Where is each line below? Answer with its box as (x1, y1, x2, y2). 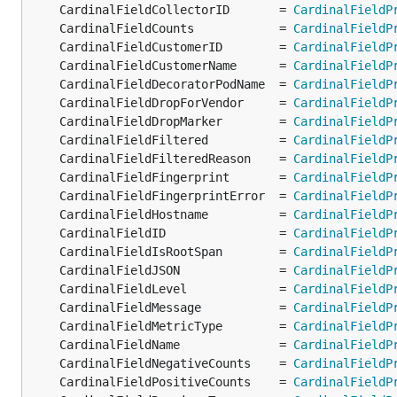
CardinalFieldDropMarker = (59, 114, 293, 128)
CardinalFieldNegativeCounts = (59, 356, 293, 370)
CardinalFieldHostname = (59, 207, 293, 222)
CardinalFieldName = (59, 338, 293, 352)
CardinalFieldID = (59, 226, 293, 240)
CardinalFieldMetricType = (59, 319, 293, 333)
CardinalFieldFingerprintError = (59, 189, 293, 203)
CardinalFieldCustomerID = (59, 40, 293, 54)
